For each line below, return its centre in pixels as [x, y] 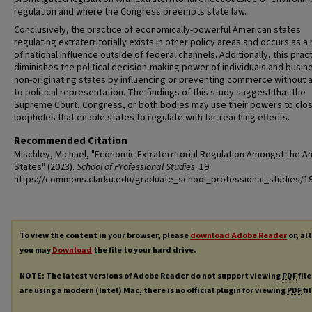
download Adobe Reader [239, 236]
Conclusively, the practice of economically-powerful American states [157, 30]
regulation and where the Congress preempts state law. [130, 12]
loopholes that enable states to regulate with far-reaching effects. [152, 118]
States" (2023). [45, 167]
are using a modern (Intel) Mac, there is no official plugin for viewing [153, 290]
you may [36, 250]
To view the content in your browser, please [105, 236]
